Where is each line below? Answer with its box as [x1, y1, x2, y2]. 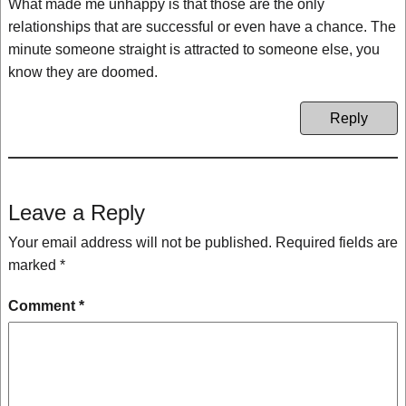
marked [8, 257, 60, 273]
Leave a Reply [8, 200, 145, 225]
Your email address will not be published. [8, 235, 272, 250]
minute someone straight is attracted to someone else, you [8, 42, 380, 57]
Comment [8, 298, 79, 314]
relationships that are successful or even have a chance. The [8, 19, 396, 34]
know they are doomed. [8, 64, 158, 80]
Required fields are [275, 235, 398, 250]
